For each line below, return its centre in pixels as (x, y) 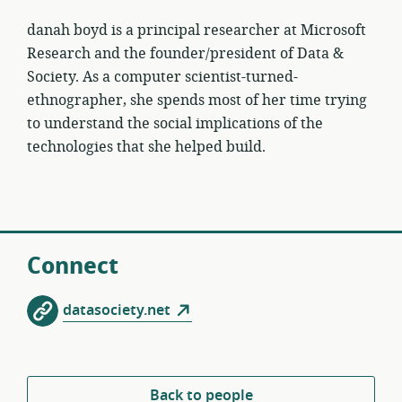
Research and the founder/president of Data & (185, 54)
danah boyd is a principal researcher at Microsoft (197, 31)
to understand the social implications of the (175, 124)
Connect (73, 266)
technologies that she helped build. (146, 147)
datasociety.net (117, 310)
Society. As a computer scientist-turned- (162, 77)
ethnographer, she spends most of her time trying (197, 100)
